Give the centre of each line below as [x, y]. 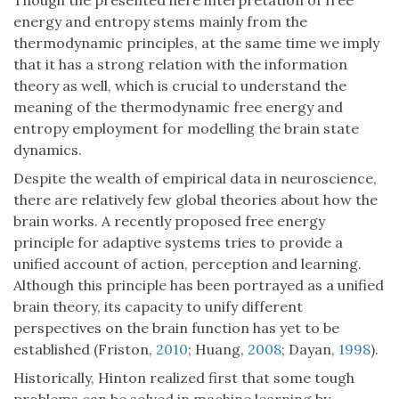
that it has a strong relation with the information [180, 65]
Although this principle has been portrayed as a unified [199, 285]
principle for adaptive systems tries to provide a [178, 243]
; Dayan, [310, 350]
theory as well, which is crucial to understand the [180, 86]
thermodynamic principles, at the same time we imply [196, 43]
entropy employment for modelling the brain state [186, 129]
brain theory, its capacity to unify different [158, 307]
